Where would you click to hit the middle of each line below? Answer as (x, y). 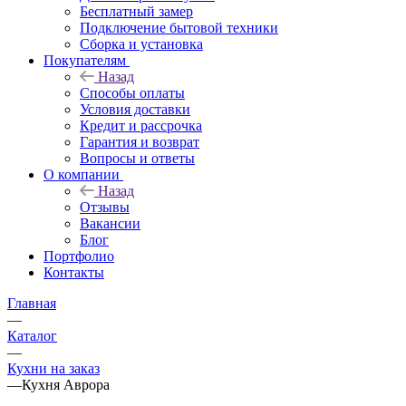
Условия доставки (135, 109)
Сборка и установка (141, 43)
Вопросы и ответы (137, 158)
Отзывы (105, 207)
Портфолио (79, 256)
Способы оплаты (132, 92)
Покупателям (85, 60)
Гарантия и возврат (140, 141)
